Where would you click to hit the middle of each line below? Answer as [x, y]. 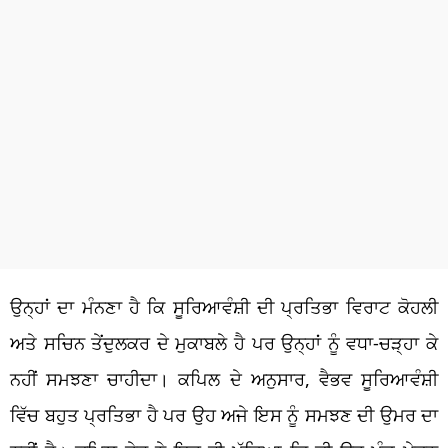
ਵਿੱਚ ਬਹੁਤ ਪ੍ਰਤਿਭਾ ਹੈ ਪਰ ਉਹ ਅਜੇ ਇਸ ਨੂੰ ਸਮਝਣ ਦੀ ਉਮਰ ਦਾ [224, 414]
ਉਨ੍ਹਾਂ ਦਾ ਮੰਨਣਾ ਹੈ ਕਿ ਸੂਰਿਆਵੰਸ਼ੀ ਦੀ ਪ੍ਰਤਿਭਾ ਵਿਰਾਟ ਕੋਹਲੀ [224, 306]
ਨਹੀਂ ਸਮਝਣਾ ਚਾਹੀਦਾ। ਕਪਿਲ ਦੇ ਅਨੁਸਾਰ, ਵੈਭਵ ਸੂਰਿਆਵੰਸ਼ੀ [224, 378]
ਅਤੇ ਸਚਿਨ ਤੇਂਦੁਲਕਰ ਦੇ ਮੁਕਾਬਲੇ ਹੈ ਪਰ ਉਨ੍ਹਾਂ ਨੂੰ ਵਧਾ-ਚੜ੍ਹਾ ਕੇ [224, 342]
